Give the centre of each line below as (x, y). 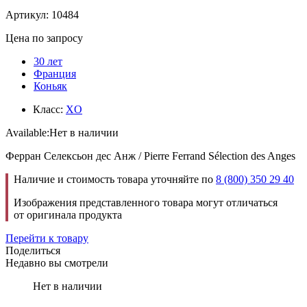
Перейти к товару (47, 238)
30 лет (48, 61)
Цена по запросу (44, 38)
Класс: (49, 109)
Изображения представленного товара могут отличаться (146, 202)
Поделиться (33, 250)
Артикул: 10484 (42, 14)
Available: (27, 132)
